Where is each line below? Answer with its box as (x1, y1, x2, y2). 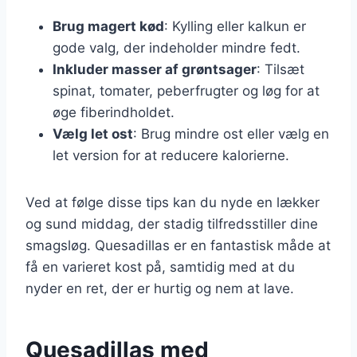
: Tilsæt (257, 61, 304, 77)
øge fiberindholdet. (53, 104, 175, 120)
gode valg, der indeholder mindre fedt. (53, 39, 300, 56)
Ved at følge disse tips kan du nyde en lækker (25, 194, 320, 210)
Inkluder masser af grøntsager (53, 61, 257, 77)
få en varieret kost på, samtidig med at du (25, 258, 295, 275)
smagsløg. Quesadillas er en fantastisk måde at (25, 237, 331, 253)
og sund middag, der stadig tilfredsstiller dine (25, 215, 318, 232)
